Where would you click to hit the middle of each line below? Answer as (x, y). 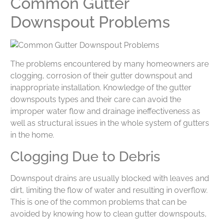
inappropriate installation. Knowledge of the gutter (101, 88)
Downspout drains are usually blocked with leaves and (110, 178)
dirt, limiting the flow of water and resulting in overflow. (109, 190)
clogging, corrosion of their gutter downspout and (101, 76)
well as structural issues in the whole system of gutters (110, 123)
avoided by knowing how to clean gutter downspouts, (109, 214)
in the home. (32, 135)
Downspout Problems (90, 22)
